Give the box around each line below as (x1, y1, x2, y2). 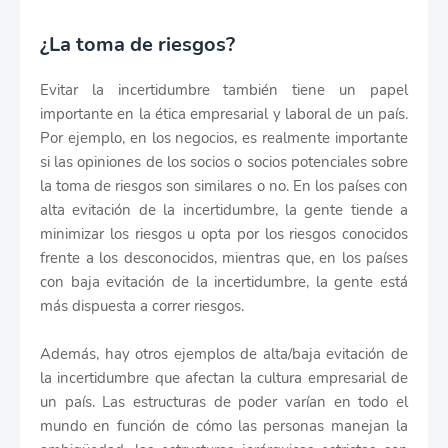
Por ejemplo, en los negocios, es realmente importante (40, 128, 408, 148)
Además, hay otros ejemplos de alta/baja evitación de (40, 344, 408, 364)
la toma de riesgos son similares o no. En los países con (40, 176, 408, 196)
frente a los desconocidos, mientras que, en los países (40, 248, 408, 268)
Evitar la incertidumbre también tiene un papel (40, 80, 408, 100)
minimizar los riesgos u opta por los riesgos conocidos (40, 224, 408, 244)
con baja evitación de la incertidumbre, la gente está (40, 272, 408, 292)
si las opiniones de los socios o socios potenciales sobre (40, 152, 408, 172)
